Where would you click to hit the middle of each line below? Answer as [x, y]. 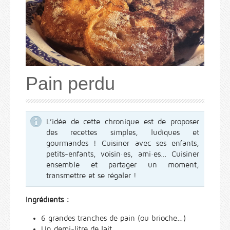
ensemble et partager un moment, [123, 165]
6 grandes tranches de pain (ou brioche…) [113, 218]
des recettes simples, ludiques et [123, 132]
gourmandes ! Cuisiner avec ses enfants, [123, 143]
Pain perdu [70, 83]
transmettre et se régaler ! [91, 175]
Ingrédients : [47, 199]
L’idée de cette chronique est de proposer [123, 121]
